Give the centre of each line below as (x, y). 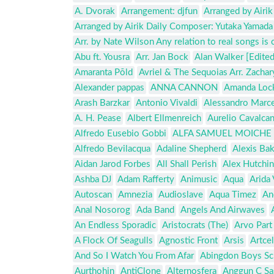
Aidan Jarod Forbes (113, 165)
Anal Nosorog (102, 210)
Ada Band (155, 210)
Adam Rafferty (146, 180)
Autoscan (93, 195)
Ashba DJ (93, 180)
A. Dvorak (95, 12)
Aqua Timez (233, 195)
